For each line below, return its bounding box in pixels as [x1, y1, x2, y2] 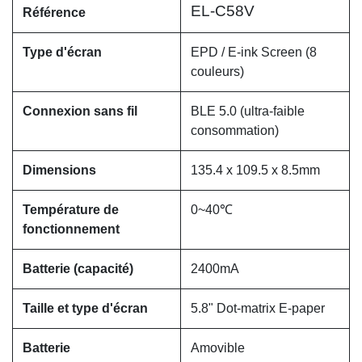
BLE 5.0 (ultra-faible [191, 104, 305, 119]
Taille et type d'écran [23, 301, 148, 316]
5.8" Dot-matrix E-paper [191, 301, 325, 316]
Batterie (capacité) [23, 262, 133, 276]
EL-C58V [191, 2, 255, 20]
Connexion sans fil [23, 104, 137, 119]
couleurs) [191, 65, 244, 79]
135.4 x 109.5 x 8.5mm [191, 163, 320, 178]
